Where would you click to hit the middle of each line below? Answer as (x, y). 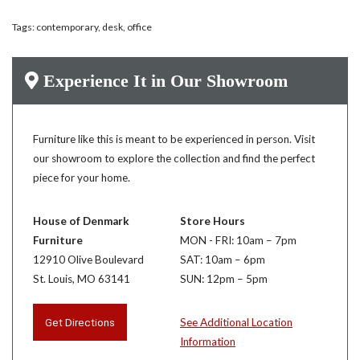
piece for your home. (82, 178)
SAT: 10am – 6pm (223, 260)
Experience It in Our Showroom (163, 81)
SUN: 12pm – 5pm (224, 279)
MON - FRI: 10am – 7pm (238, 241)
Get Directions (80, 323)
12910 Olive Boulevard (88, 260)
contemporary (67, 27)
